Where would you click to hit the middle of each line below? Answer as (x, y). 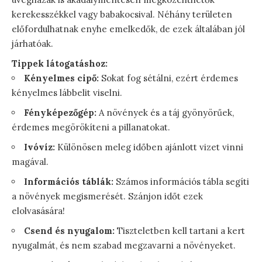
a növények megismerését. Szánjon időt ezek (107, 196)
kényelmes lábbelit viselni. (67, 92)
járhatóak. (32, 43)
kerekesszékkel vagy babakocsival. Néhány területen (122, 14)
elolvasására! (38, 211)
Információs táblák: (69, 181)
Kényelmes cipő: (61, 78)
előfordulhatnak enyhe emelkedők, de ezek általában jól (128, 29)
